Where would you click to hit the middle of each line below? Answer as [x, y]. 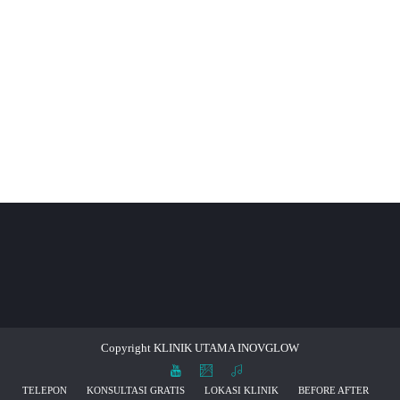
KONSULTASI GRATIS [135, 391]
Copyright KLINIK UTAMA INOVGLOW [200, 348]
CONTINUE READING [200, 183]
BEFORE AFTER [333, 391]
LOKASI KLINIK [241, 391]
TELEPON [44, 391]
